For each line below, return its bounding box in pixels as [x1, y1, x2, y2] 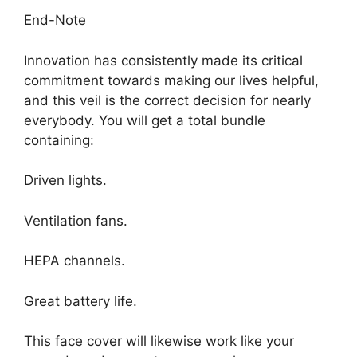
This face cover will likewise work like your [24, 333, 294, 350]
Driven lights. [24, 172, 107, 189]
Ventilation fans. [24, 212, 127, 229]
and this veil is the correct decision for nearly [24, 92, 311, 108]
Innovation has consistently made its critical [24, 52, 303, 69]
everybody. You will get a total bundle [24, 112, 265, 128]
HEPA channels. [24, 253, 125, 269]
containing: [24, 131, 94, 148]
